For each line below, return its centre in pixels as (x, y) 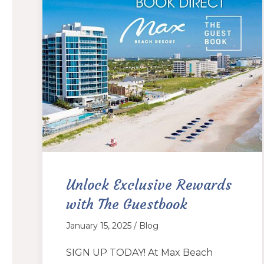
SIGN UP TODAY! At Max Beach (139, 253)
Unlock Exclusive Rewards (149, 185)
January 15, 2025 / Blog (112, 226)
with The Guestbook (127, 205)
